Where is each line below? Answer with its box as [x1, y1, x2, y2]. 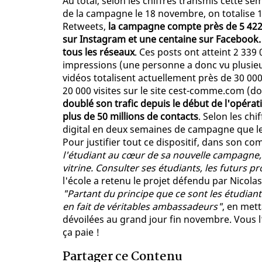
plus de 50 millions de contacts [63, 110, 198, 123]
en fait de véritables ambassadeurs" [63, 200, 222, 213]
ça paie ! [63, 226, 99, 239]
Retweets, [63, 20, 108, 33]
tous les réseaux [63, 46, 135, 59]
